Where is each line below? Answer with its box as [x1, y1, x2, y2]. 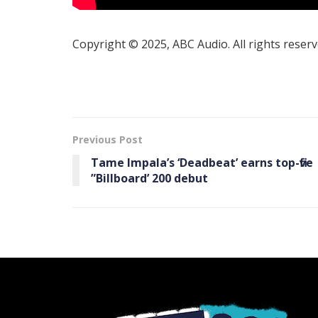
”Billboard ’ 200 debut [91, 170, 208, 186]
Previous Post [72, 132, 143, 146]
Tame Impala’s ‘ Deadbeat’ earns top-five [91, 154, 313, 170]
